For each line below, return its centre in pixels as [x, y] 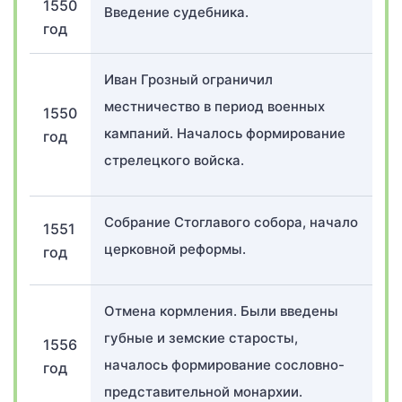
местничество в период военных [214, 106]
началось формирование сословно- [224, 365]
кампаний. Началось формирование [225, 133]
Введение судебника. [176, 12]
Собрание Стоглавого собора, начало [231, 222]
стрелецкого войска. [174, 160]
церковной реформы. [175, 249]
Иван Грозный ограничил [188, 79]
